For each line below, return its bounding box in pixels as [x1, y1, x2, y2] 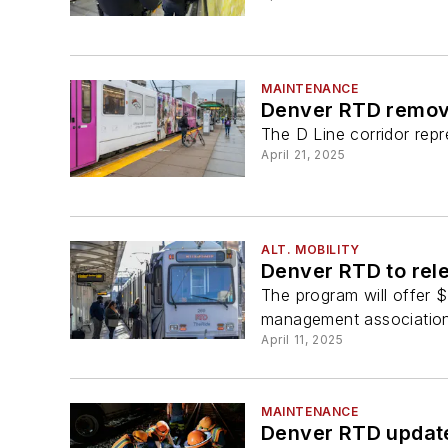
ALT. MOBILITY [261, 242, 360, 258]
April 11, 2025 [261, 332, 344, 348]
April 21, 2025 [261, 147, 346, 162]
